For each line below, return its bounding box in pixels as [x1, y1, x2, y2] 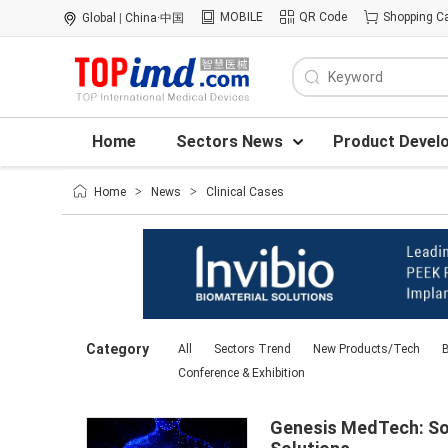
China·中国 [125, 11, 184, 25]
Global [82, 11, 116, 25]
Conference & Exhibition [178, 366, 305, 380]
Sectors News [176, 132, 283, 151]
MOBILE [220, 10, 263, 24]
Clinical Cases [206, 185, 284, 199]
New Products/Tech [313, 342, 420, 356]
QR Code [299, 10, 347, 24]
